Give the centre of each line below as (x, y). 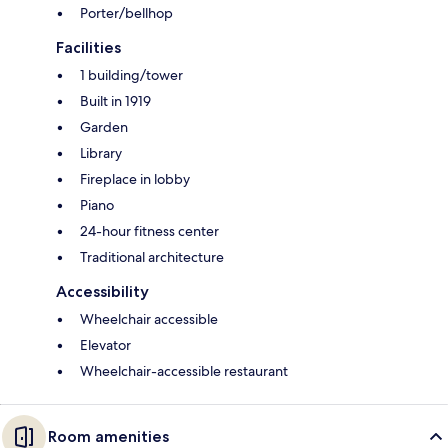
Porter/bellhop (126, 13)
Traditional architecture (152, 257)
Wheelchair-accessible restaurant (184, 371)
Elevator (105, 345)
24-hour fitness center (149, 231)
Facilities (88, 48)
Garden (104, 127)
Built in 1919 (115, 101)
